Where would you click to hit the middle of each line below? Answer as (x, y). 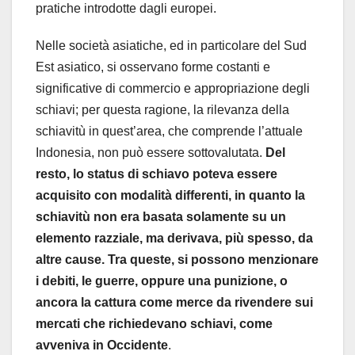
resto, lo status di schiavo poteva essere (157, 174)
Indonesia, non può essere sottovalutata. (149, 153)
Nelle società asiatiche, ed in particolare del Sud (171, 46)
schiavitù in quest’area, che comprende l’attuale (169, 132)
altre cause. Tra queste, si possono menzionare (177, 260)
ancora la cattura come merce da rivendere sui (174, 303)
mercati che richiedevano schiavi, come (154, 324)
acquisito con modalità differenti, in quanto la (170, 196)
